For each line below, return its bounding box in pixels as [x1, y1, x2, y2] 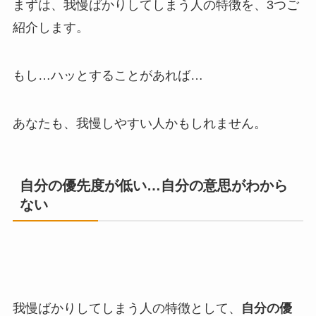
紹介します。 [12, 20, 89, 35]
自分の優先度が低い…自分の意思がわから [19, 177, 288, 193]
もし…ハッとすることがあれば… [12, 68, 203, 83]
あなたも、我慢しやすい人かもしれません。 [12, 116, 267, 130]
